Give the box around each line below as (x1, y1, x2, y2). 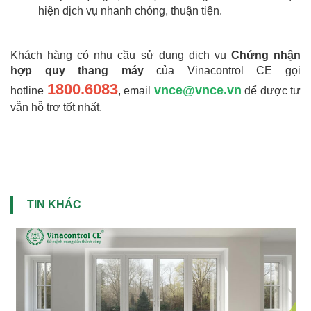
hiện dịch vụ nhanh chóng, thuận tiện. (38, 5, 222, 17)
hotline (10, 85, 47, 97)
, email (117, 85, 154, 97)
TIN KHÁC (27, 199, 81, 211)
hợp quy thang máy (10, 65, 144, 77)
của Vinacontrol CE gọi (143, 65, 301, 77)
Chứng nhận (230, 49, 301, 62)
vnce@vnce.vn (153, 83, 242, 98)
